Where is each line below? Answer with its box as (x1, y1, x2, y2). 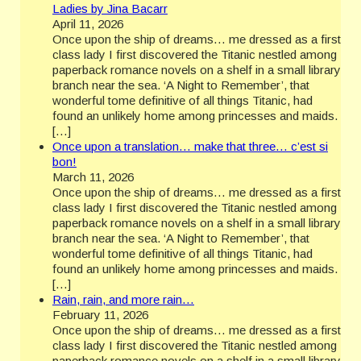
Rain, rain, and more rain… (52, 293, 194, 307)
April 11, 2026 (52, 17, 123, 31)
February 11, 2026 (52, 308, 148, 322)
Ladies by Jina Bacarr (52, 2, 168, 16)
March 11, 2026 (52, 170, 134, 185)
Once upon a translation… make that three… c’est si (52, 139, 328, 154)
